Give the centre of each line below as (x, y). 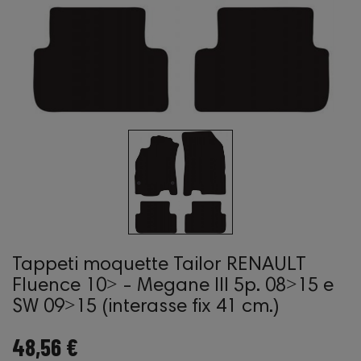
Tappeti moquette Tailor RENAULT (159, 265)
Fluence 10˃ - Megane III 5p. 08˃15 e (173, 286)
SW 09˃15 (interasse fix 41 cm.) (146, 307)
